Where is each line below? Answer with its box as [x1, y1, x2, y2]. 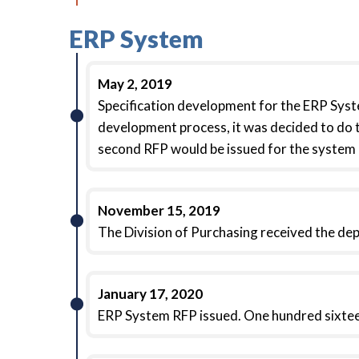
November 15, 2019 [98, 202, 220, 219]
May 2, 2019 [98, 75, 172, 92]
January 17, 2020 [98, 285, 203, 302]
